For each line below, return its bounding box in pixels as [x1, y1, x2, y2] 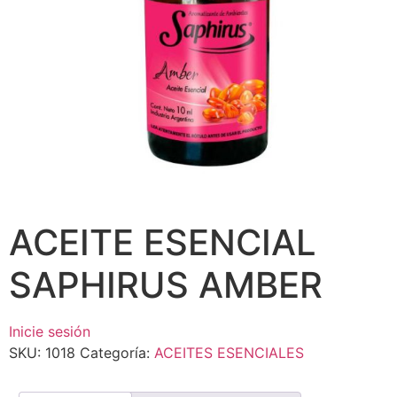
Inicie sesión [9, 323, 90, 340]
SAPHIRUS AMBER [9, 263, 323, 307]
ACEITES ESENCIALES [154, 344, 304, 362]
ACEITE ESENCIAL [9, 221, 316, 264]
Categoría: [80, 344, 154, 362]
